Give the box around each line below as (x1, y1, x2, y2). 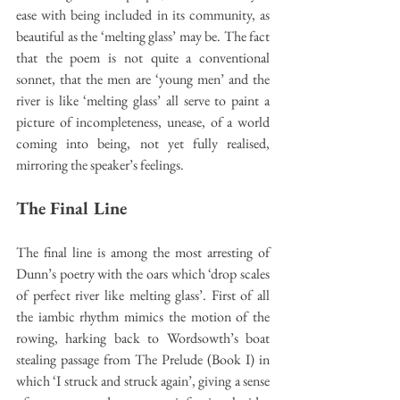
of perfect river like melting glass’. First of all (16, 285, 270, 304)
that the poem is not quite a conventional (16, 47, 270, 67)
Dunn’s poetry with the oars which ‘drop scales (16, 263, 270, 283)
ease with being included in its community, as (16, 4, 270, 24)
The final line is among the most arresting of (16, 242, 270, 262)
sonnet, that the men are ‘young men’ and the (16, 69, 270, 88)
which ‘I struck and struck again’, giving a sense (16, 371, 270, 390)
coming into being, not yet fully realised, (16, 133, 270, 153)
